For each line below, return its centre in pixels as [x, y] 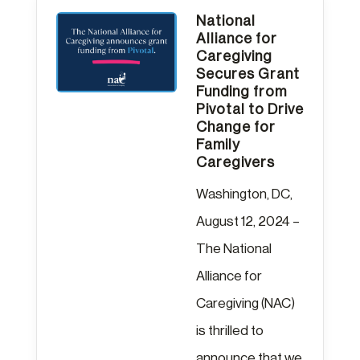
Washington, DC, [244, 194]
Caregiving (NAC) [245, 303]
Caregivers [235, 162]
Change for [235, 127]
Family [218, 144]
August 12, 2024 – [247, 221]
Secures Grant [247, 74]
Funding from [241, 91]
